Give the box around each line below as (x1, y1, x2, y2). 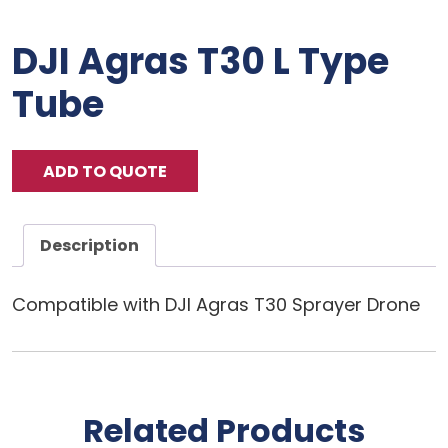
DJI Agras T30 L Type (12, 36, 389, 87)
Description (40, 234, 139, 257)
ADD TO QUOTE (43, 160, 167, 183)
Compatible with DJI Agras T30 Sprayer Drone (12, 292, 420, 317)
